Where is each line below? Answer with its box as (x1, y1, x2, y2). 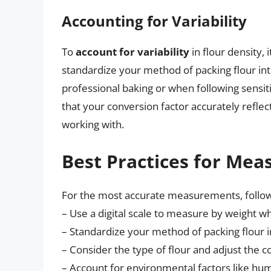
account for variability (76, 44, 189, 59)
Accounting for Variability (62, 10, 247, 31)
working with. (62, 117, 124, 131)
